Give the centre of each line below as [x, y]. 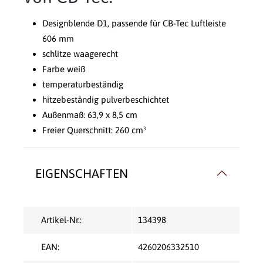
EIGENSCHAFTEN [82, 173]
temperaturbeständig [83, 85]
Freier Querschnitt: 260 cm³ [94, 130]
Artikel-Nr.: [61, 220]
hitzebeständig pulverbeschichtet [106, 100]
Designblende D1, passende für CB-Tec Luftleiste [134, 23]
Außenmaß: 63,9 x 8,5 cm [90, 115]
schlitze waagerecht [80, 54]
